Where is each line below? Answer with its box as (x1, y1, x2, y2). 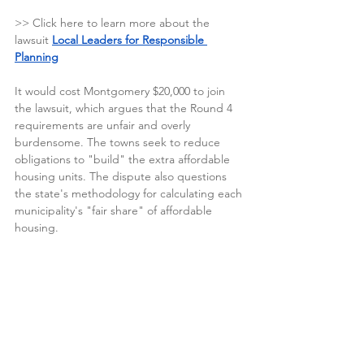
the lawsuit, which (15, 101, 108, 116)
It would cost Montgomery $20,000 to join (15, 84, 228, 99)
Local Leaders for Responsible (52, 32, 207, 48)
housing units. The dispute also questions (15, 169, 230, 184)
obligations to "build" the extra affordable (15, 152, 233, 167)
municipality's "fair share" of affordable (15, 203, 215, 219)
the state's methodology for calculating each (15, 186, 245, 201)
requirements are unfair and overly (15, 118, 193, 133)
